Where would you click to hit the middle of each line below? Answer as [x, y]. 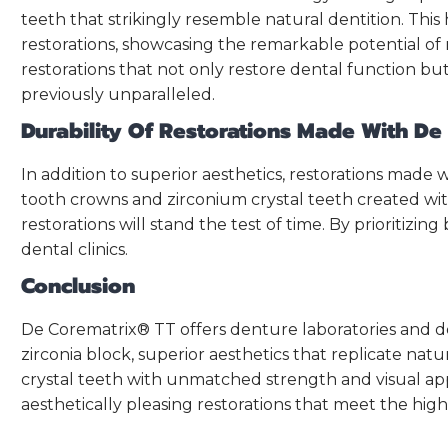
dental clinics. [74, 249]
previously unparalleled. [118, 94]
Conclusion [78, 286]
